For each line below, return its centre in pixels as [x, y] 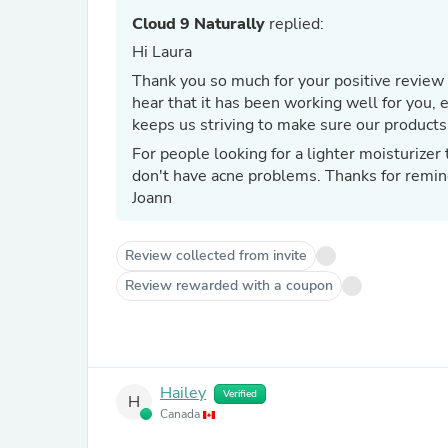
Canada [181, 414]
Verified [240, 394]
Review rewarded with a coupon [229, 285]
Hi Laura [162, 52]
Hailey [183, 393]
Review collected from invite [216, 255]
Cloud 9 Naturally [198, 24]
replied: [294, 24]
